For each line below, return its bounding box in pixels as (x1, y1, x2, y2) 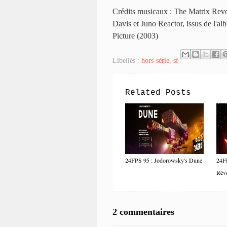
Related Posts (125, 88, 191, 97)
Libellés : (112, 56, 141, 64)
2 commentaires (112, 206, 174, 217)
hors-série (141, 56, 169, 64)
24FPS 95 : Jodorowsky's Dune (125, 156, 202, 164)
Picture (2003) (112, 31, 158, 40)
